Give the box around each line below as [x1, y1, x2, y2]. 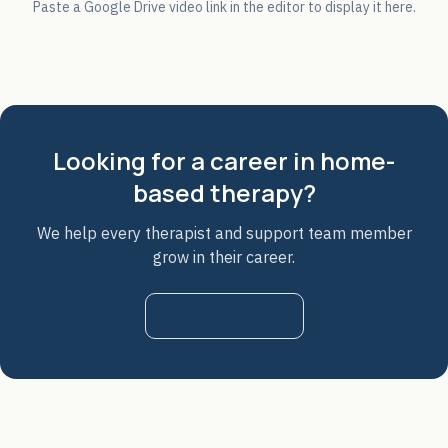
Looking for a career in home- [53, 144, 395, 177]
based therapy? [132, 176, 316, 209]
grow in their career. [153, 247, 295, 267]
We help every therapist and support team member [36, 223, 412, 243]
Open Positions [165, 306, 283, 326]
